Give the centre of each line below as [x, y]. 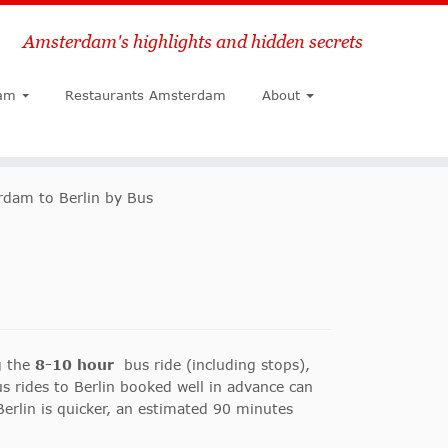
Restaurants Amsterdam [146, 95]
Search [195, 41]
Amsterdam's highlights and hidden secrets [193, 41]
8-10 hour [74, 364]
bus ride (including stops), [212, 364]
